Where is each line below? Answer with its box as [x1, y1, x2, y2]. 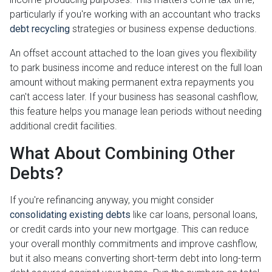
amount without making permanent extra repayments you [10, 76, 254, 89]
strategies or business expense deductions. [70, 23, 257, 35]
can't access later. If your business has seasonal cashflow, [10, 91, 258, 103]
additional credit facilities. [10, 120, 117, 132]
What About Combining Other [10, 143, 235, 164]
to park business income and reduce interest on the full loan [10, 62, 262, 74]
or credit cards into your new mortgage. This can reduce [10, 223, 249, 236]
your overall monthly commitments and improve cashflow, [10, 238, 257, 250]
